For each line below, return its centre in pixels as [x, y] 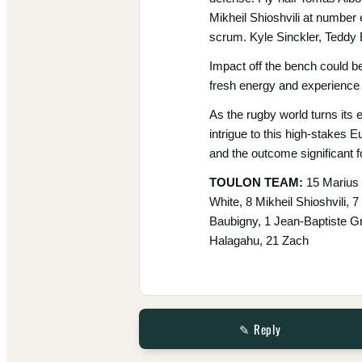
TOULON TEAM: [256, 183]
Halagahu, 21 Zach [259, 241]
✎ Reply [260, 329]
